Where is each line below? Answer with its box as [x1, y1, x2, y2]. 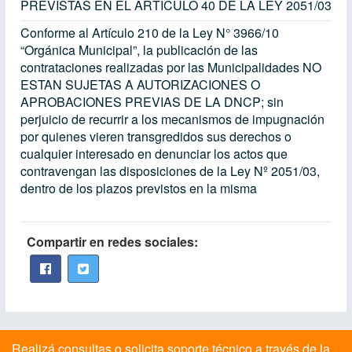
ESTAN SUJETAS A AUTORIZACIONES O [20, 75, 260, 93]
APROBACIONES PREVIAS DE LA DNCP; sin [20, 93, 284, 111]
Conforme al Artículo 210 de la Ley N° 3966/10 [20, 24, 279, 42]
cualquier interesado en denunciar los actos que [20, 145, 288, 163]
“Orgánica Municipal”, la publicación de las [20, 41, 258, 59]
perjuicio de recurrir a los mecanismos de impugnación [20, 110, 324, 128]
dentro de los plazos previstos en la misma [20, 179, 257, 197]
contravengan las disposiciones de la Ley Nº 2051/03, [20, 162, 320, 180]
